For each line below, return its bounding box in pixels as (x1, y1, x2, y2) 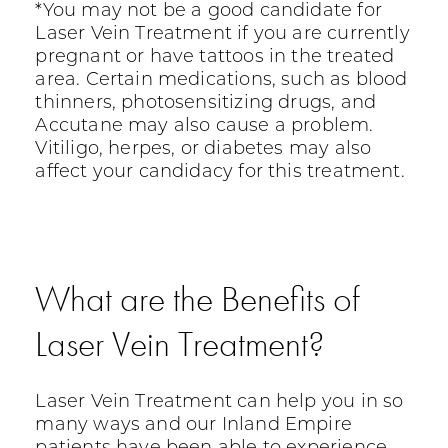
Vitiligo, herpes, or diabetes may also (35, 140, 372, 160)
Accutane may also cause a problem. (35, 117, 374, 137)
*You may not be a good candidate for (35, 2, 382, 22)
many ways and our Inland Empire (35, 416, 353, 436)
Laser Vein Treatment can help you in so (35, 393, 404, 413)
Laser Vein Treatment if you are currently (35, 25, 410, 45)
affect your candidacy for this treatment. (35, 163, 405, 183)
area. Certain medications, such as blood (35, 71, 408, 91)
